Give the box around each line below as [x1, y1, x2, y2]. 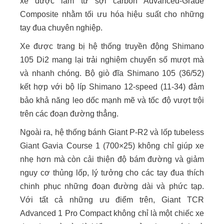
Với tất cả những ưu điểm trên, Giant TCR [20, 195, 204, 204]
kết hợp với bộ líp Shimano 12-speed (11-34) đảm [20, 82, 204, 91]
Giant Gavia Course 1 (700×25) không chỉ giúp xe [20, 141, 204, 150]
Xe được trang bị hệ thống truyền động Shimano [20, 42, 204, 50]
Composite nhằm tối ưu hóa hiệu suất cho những [20, 10, 204, 18]
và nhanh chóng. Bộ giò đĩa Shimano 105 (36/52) [20, 69, 204, 77]
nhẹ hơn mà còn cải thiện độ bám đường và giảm [20, 155, 204, 163]
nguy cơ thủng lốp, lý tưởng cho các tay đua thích [20, 168, 204, 177]
